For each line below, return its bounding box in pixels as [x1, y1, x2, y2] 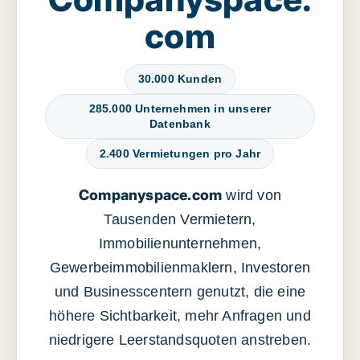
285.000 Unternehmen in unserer [88, 102, 272, 116]
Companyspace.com [78, 186, 223, 204]
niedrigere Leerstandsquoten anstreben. [48, 332, 312, 349]
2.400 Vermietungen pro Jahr [99, 147, 261, 161]
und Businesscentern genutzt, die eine [54, 284, 306, 301]
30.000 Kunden [137, 72, 223, 86]
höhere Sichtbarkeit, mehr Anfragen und [49, 308, 311, 325]
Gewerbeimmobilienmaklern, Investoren [49, 260, 311, 276]
